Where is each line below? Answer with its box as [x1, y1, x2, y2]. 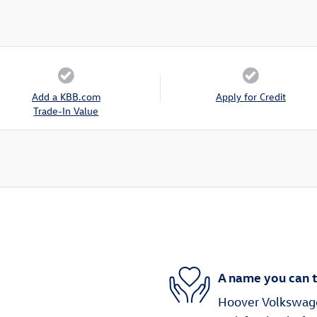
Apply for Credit [215, 90, 286, 104]
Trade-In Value [33, 104, 99, 118]
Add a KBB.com [31, 90, 100, 104]
